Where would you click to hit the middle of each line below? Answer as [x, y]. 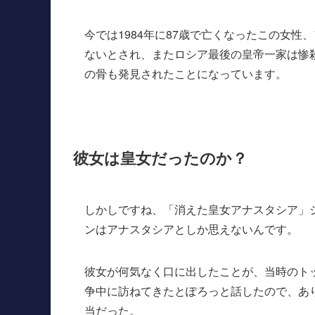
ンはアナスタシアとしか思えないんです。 [191, 229]
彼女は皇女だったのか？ [160, 157]
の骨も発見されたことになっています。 [186, 74]
